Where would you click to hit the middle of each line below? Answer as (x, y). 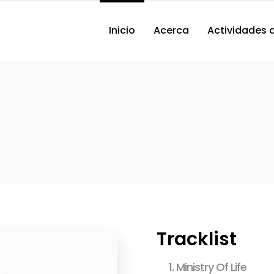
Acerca (171, 30)
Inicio (122, 30)
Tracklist (197, 239)
